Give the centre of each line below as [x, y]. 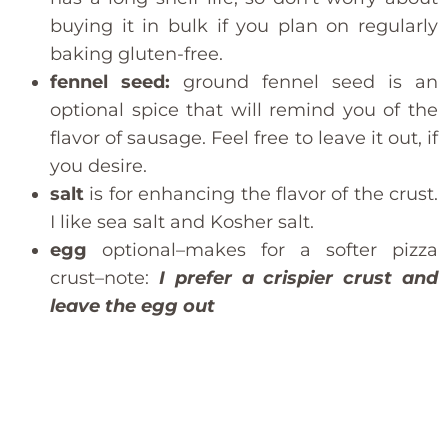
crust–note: [99, 278]
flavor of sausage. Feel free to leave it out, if [244, 138]
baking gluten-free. [136, 54]
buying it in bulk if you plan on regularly [244, 26]
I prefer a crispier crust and [293, 278]
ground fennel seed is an [304, 82]
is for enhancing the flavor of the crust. [261, 194]
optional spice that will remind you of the [244, 110]
